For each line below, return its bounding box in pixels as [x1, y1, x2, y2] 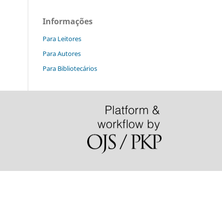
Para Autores [43, 49, 81, 58]
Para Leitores [43, 34, 81, 43]
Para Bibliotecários [43, 63, 97, 73]
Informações [43, 15, 93, 27]
